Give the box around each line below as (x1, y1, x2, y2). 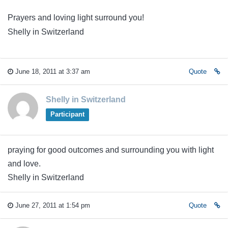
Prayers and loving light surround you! (8, 13, 144, 22)
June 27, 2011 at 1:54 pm (13, 202, 90, 210)
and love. (8, 159, 41, 168)
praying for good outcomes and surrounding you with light (8, 146, 214, 155)
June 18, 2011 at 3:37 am (13, 68, 90, 76)
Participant (50, 110, 84, 119)
